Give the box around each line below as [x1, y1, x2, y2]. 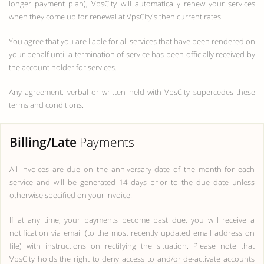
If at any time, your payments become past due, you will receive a [9, 214, 255, 225]
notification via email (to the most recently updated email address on [9, 227, 255, 238]
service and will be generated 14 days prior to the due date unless [9, 177, 255, 187]
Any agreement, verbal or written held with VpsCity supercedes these [9, 87, 255, 97]
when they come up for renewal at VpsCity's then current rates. [9, 11, 223, 22]
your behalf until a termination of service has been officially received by [9, 49, 255, 60]
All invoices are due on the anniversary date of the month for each [9, 164, 255, 174]
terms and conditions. [9, 100, 84, 110]
